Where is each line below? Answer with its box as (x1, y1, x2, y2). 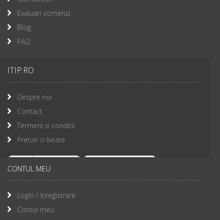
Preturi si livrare (17, 135, 65, 144)
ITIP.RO (7, 64, 34, 76)
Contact (17, 106, 42, 116)
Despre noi (17, 92, 52, 102)
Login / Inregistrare (17, 190, 76, 200)
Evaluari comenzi (17, 8, 70, 18)
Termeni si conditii (17, 120, 75, 130)
